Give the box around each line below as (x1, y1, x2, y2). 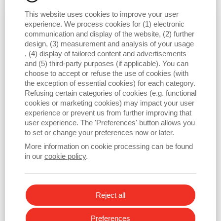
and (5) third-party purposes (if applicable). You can (25, 59, 188, 68)
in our (25, 152, 44, 160)
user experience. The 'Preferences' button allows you (25, 118, 195, 127)
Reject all (96, 191, 125, 199)
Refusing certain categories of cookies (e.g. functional (25, 89, 196, 97)
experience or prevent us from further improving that (25, 109, 191, 117)
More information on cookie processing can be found (25, 142, 193, 150)
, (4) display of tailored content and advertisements (25, 49, 186, 58)
